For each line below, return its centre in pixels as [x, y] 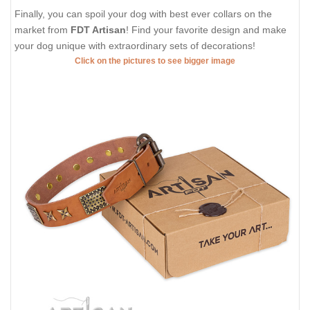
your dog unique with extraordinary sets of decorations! [135, 45]
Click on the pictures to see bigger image [155, 61]
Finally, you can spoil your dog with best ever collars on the [143, 13]
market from [43, 29]
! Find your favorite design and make [206, 29]
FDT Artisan [98, 29]
